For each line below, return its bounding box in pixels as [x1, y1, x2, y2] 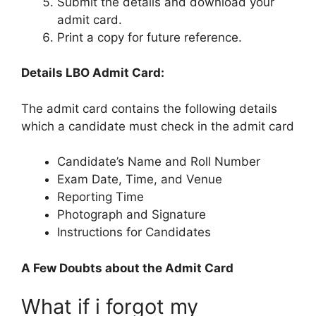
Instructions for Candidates [57, 225, 211, 240]
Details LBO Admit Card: [21, 66, 164, 80]
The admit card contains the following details [21, 101, 277, 116]
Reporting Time [57, 190, 144, 205]
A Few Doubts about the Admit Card [21, 260, 233, 275]
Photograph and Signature [57, 207, 206, 222]
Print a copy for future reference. [57, 30, 242, 44]
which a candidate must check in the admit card [21, 119, 294, 133]
